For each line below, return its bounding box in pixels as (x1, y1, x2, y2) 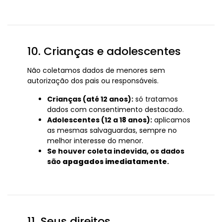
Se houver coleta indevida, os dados (47, 146, 184, 156)
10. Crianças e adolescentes (27, 44, 181, 59)
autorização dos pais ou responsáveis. (27, 76, 159, 86)
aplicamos (152, 115, 190, 125)
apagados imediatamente (62, 157, 167, 166)
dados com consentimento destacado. (47, 105, 184, 114)
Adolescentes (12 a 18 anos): (47, 115, 152, 125)
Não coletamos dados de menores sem (27, 65, 165, 75)
